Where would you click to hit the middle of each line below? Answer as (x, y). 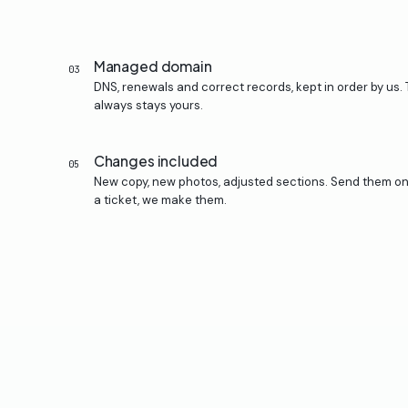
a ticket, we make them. (160, 199)
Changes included (156, 160)
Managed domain (153, 66)
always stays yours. (148, 105)
